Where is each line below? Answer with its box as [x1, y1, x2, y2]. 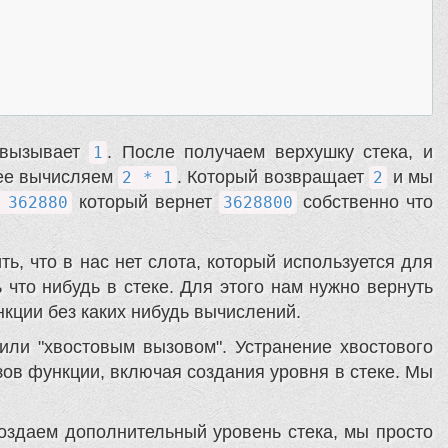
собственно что [296, 192, 433, 213]
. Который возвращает [177, 167, 370, 188]
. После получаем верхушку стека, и [107, 142, 434, 163]
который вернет [72, 192, 219, 213]
